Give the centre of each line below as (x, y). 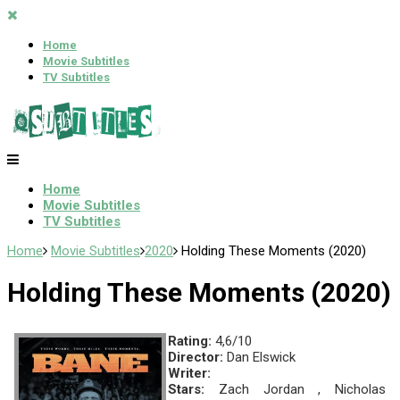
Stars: (186, 390)
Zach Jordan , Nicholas (295, 390)
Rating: (190, 342)
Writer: (189, 374)
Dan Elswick (259, 358)
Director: (196, 358)
